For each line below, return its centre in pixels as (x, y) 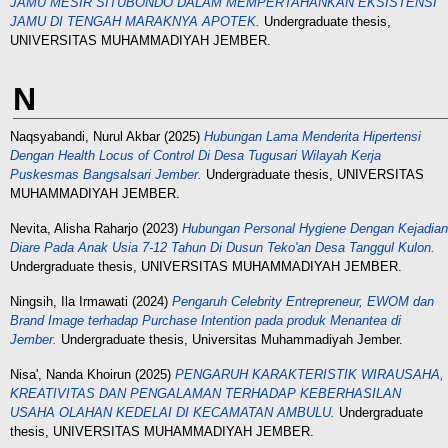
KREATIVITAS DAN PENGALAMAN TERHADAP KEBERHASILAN (205, 393)
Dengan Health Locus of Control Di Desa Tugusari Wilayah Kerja (195, 155)
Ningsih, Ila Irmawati (69, 301)
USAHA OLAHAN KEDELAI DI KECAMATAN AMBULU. (172, 412)
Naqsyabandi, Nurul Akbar (85, 136)
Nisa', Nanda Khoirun (70, 374)
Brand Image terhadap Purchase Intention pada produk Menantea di (205, 320)
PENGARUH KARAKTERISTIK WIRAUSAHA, (309, 374)
